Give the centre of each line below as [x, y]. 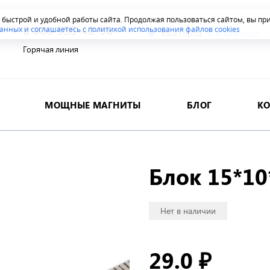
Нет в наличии [188, 211]
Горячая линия [51, 49]
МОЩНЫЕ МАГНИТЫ [93, 105]
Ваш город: [182, 33]
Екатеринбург [234, 33]
